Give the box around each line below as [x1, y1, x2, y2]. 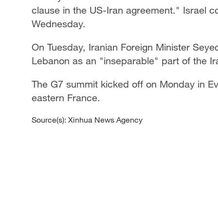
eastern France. [32, 92, 100, 103]
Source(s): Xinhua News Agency [32, 115, 143, 125]
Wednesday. [32, 18, 86, 29]
